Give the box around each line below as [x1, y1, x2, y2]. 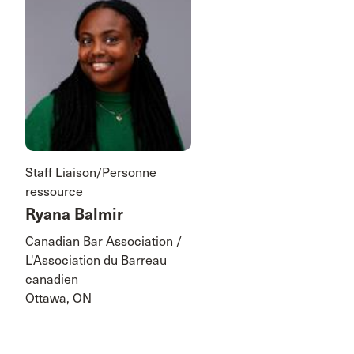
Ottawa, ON [25, 290, 92, 306]
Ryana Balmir [25, 204, 123, 224]
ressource [25, 183, 83, 199]
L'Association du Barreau [25, 252, 167, 268]
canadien [25, 271, 78, 287]
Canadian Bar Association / [25, 233, 182, 249]
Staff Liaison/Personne [25, 164, 156, 180]
